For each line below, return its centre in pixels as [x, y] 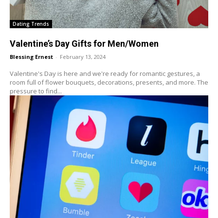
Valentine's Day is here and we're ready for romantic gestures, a [105, 74]
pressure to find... [36, 91]
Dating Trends [31, 24]
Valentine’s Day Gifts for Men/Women [84, 44]
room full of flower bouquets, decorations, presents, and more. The [109, 82]
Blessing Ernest [31, 57]
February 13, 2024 [83, 57]
